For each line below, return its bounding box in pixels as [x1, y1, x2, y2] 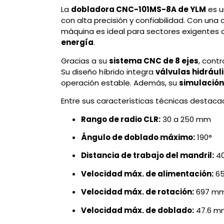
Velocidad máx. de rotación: [81, 186, 194, 197]
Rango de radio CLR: [81, 113, 160, 124]
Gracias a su [61, 55, 109, 66]
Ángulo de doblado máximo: [81, 131, 195, 142]
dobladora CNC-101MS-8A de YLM [71, 4, 206, 15]
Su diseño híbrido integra [61, 66, 155, 77]
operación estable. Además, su [61, 77, 179, 88]
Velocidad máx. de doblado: [81, 204, 194, 215]
